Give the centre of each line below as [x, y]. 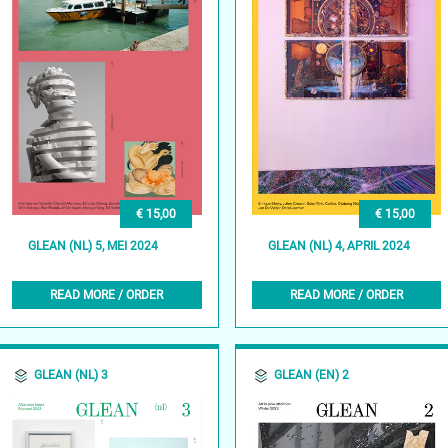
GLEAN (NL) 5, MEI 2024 [92, 246]
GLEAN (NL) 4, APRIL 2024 [338, 246]
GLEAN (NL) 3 [70, 375]
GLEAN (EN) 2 [311, 375]
